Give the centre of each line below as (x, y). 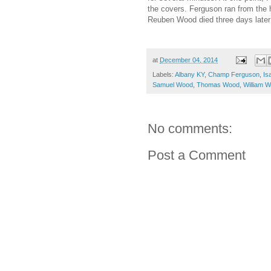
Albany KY (190, 75)
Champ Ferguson (234, 75)
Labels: (164, 75)
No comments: (190, 129)
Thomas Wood (218, 85)
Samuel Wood (173, 85)
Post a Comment (197, 155)
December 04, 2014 (189, 60)
